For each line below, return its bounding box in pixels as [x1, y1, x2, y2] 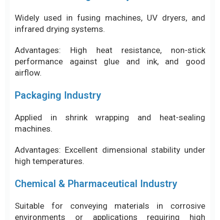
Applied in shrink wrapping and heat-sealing [15, 28, 205, 39]
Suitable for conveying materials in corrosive [15, 117, 205, 127]
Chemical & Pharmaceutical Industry [15, 94, 177, 106]
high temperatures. [15, 72, 84, 82]
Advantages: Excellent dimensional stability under [15, 61, 205, 71]
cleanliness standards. [15, 139, 98, 150]
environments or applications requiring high [15, 128, 205, 138]
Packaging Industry [15, 5, 101, 18]
